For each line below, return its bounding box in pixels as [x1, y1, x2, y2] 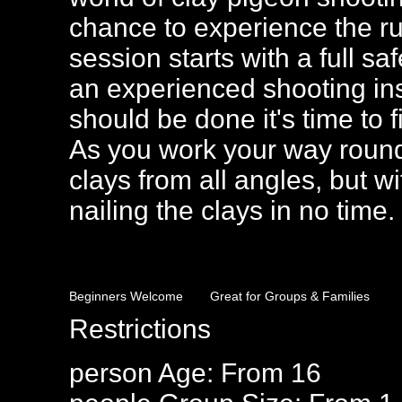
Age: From [153, 358, 291, 388]
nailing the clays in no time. [69, 196, 395, 225]
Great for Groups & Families [210, 289, 370, 303]
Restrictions [69, 314, 211, 344]
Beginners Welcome [69, 289, 183, 303]
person [69, 358, 153, 388]
